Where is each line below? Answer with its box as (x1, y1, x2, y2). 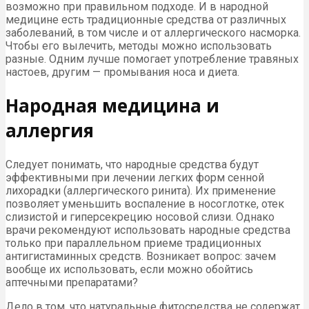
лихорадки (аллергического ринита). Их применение (6, 183, 276, 197)
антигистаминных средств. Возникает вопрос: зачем (6, 249, 276, 263)
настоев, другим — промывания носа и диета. (6, 65, 239, 79)
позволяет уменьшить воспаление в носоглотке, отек (6, 197, 284, 210)
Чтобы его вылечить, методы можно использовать (6, 39, 272, 52)
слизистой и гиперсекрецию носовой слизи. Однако (6, 210, 275, 223)
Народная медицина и (6, 93, 219, 119)
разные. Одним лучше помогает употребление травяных (6, 52, 299, 66)
